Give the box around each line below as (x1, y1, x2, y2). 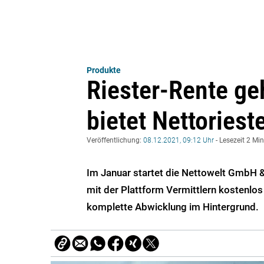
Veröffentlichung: (87, 136, 143, 145)
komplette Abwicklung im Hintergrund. (87, 201, 259, 213)
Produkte (87, 65, 121, 75)
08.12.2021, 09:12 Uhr (143, 136, 214, 145)
